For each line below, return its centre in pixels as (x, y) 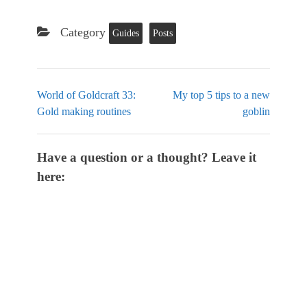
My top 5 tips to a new (221, 95)
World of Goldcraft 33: (86, 95)
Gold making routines (84, 112)
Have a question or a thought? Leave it (147, 158)
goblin (256, 112)
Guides (126, 34)
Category (83, 33)
